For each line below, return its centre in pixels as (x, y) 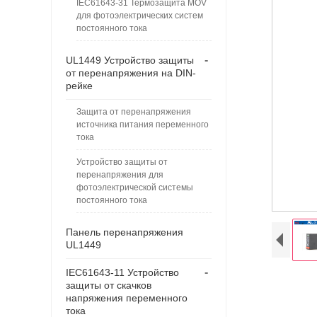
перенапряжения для (120, 174)
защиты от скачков (109, 285)
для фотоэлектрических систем (140, 15)
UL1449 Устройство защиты (130, 60)
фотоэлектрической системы (135, 187)
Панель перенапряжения (125, 232)
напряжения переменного (127, 298)
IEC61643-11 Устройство (122, 272)
